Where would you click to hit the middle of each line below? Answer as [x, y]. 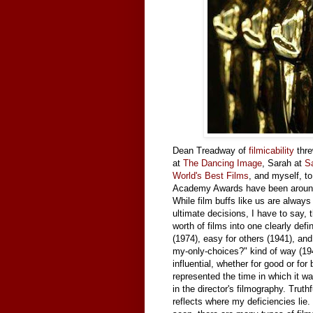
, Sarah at [283, 163]
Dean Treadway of [211, 150]
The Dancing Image [223, 163]
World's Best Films [211, 175]
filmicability [271, 150]
